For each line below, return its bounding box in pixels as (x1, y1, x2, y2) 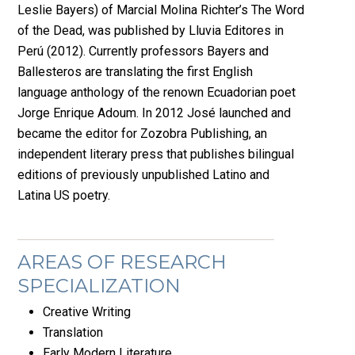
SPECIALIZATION (17, 274, 181, 298)
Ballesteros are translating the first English (17, 64, 254, 80)
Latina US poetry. (17, 188, 111, 204)
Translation (43, 325, 104, 341)
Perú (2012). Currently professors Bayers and (17, 44, 269, 59)
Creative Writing (43, 304, 132, 320)
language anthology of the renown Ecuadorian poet (17, 85, 296, 101)
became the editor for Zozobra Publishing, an (17, 126, 268, 142)
